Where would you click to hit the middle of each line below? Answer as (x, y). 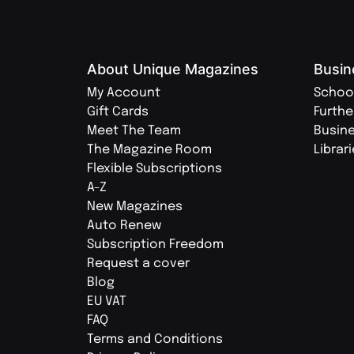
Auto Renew (124, 225)
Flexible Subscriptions (154, 168)
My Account (124, 92)
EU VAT (107, 301)
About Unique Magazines (173, 69)
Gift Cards (118, 111)
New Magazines (135, 206)
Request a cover (138, 263)
